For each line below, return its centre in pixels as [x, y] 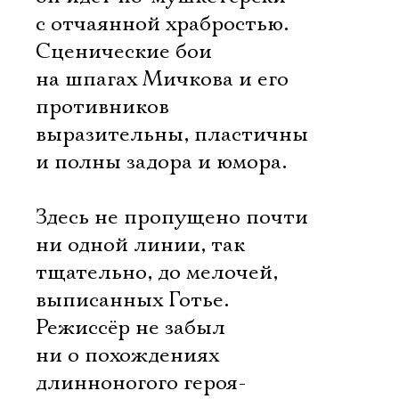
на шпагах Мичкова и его [162, 79]
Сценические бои [124, 52]
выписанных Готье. [132, 300]
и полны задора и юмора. [161, 162]
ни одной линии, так [140, 245]
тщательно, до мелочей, [157, 273]
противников [102, 107]
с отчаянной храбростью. [162, 24]
